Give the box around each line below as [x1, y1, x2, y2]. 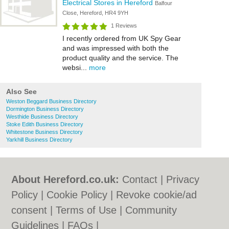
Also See [6, 87, 37, 96]
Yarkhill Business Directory [6, 136, 73, 143]
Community [125, 204, 177, 216]
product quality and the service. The [62, 54, 178, 62]
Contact [122, 174, 158, 185]
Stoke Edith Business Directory [6, 121, 83, 127]
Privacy [166, 174, 200, 185]
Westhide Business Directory [6, 113, 78, 120]
